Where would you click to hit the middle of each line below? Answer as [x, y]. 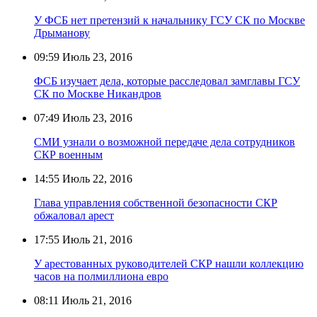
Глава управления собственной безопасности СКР [156, 202]
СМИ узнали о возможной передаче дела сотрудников [165, 142]
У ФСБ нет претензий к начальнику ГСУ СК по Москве [169, 20]
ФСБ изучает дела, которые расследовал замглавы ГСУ [167, 81]
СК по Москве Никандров [98, 93]
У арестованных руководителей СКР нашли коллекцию [169, 263]
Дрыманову [62, 33]
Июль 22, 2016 [96, 178]
